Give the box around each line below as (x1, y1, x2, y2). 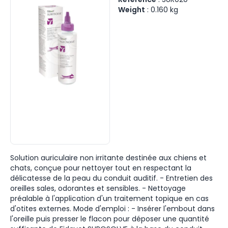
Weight (118, 5, 145, 15)
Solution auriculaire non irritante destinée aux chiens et (10, 153, 207, 163)
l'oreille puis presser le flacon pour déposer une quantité (10, 214, 209, 224)
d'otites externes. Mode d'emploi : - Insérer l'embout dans (10, 204, 215, 214)
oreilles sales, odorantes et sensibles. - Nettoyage (10, 183, 186, 193)
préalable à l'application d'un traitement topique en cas (10, 193, 209, 204)
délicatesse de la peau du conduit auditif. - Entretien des (10, 173, 213, 183)
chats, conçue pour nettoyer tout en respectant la (10, 163, 191, 173)
